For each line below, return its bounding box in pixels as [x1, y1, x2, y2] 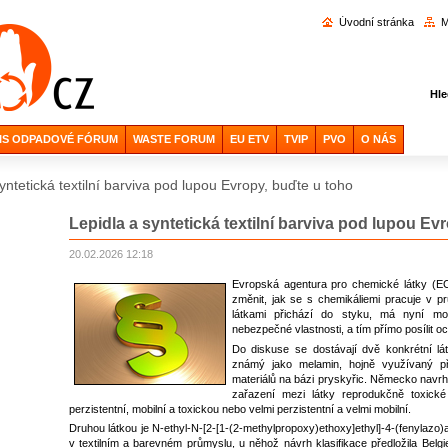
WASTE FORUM [132, 133, 215, 145]
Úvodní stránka [338, 16, 414, 28]
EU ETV [229, 133, 269, 145]
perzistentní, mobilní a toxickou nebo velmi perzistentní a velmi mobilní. [68, 402, 414, 415]
